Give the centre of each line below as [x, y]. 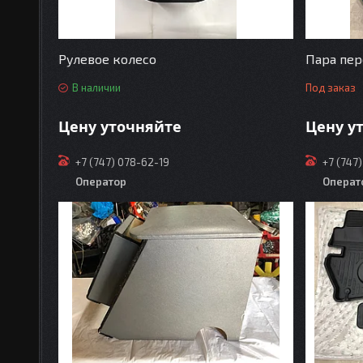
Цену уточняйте [120, 126]
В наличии [97, 88]
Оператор [101, 181]
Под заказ [331, 88]
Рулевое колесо [108, 59]
